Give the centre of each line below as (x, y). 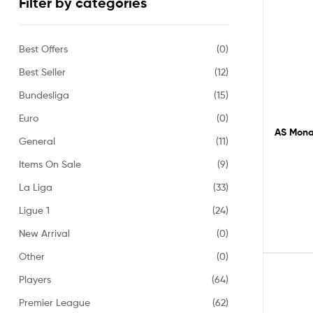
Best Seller (42, 71)
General (37, 140)
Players (35, 279)
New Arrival (44, 233)
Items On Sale (50, 163)
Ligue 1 (34, 210)
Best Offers (43, 48)
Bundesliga (44, 94)
